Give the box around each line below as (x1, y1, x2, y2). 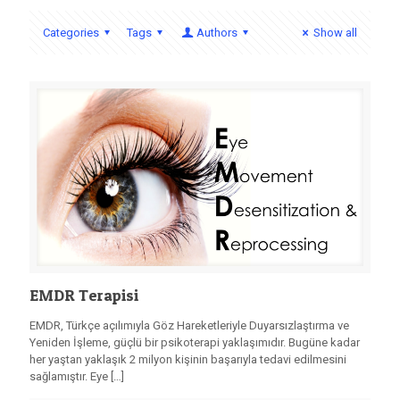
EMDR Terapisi (29, 285, 138, 304)
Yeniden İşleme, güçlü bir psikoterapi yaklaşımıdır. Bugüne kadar (29, 335, 360, 349)
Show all (313, 26, 357, 39)
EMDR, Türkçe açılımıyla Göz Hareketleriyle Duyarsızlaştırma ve (29, 318, 349, 332)
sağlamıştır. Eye (29, 369, 108, 383)
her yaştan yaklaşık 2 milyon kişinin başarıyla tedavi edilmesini (29, 352, 346, 366)
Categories (43, 26, 99, 39)
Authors (196, 26, 237, 39)
